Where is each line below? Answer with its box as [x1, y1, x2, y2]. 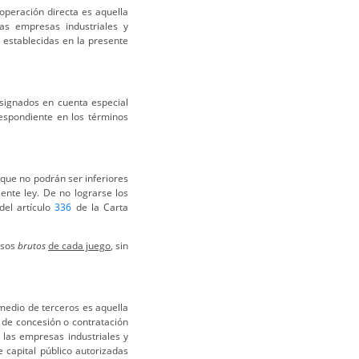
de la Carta [71, 200, 129, 214]
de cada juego [48, 239, 111, 252]
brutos [18, 239, 46, 252]
